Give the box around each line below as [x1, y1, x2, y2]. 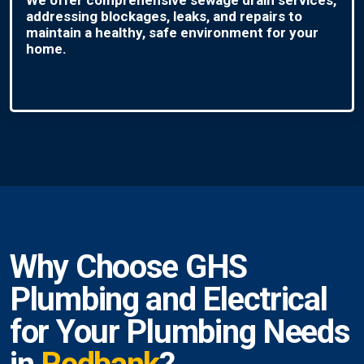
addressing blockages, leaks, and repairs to [25, 7, 302, 24]
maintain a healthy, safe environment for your [25, 24, 318, 41]
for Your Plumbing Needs [10, 313, 350, 352]
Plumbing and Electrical [10, 280, 327, 319]
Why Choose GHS [10, 248, 248, 287]
